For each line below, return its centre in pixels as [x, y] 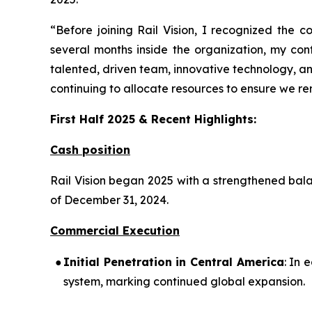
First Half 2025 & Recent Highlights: [153, 119]
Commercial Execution [115, 231]
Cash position [90, 150]
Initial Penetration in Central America [174, 262]
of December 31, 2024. [109, 200]
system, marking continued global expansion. [184, 282]
